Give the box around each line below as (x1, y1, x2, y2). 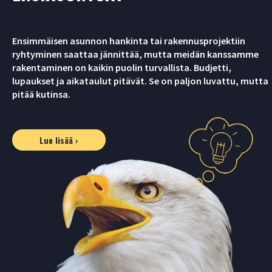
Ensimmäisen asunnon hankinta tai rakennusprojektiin (12, 35, 245, 47)
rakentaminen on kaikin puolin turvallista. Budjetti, (12, 61, 231, 74)
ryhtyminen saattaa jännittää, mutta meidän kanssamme (12, 48, 259, 61)
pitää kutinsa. (12, 88, 70, 101)
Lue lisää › (39, 134, 78, 147)
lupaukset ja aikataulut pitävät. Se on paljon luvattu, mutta (12, 75, 268, 87)
